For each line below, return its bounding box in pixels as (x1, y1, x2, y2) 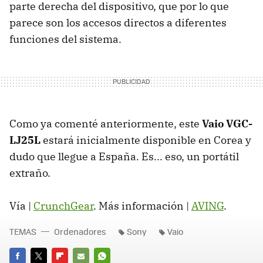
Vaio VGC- (202, 117, 252, 131)
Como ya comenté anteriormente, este (9, 117, 202, 131)
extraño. (9, 166, 50, 180)
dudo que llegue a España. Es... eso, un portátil (9, 150, 239, 164)
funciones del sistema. (9, 32, 122, 46)
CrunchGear (33, 199, 93, 213)
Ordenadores (54, 225, 106, 238)
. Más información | (93, 199, 191, 213)
